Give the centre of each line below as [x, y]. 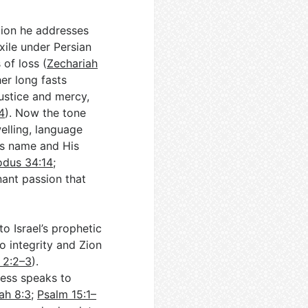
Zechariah [73, 63]
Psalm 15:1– [67, 294]
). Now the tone [46, 113]
